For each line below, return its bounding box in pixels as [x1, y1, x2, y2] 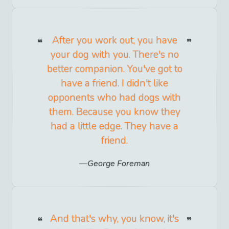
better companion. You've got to [47, 62, 182, 76]
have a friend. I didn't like [61, 77, 168, 90]
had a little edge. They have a [51, 120, 178, 133]
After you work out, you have [52, 34, 177, 48]
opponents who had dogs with [48, 91, 181, 105]
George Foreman [87, 158, 150, 170]
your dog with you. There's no [50, 48, 179, 62]
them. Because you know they [49, 105, 180, 119]
